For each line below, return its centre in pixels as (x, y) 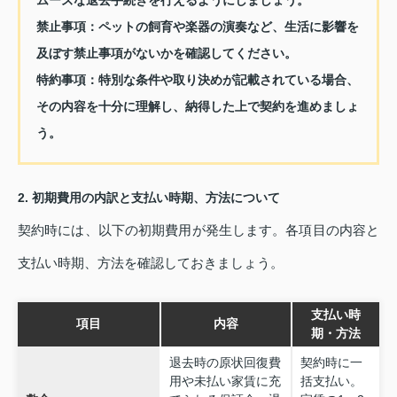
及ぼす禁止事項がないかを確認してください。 (166, 53)
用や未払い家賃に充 (225, 381)
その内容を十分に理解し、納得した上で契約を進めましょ (197, 106)
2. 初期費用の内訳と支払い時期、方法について (149, 197)
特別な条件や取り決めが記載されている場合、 (228, 79)
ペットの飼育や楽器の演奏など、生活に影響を (228, 26)
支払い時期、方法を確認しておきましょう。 (151, 262)
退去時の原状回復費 (225, 363)
